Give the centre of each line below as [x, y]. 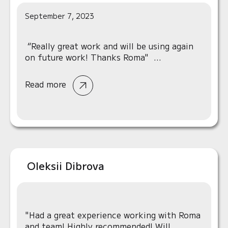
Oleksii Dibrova [65, 166]
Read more [47, 84]
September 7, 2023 [60, 16]
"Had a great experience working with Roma [113, 215]
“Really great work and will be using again [109, 46]
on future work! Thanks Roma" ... [93, 57]
